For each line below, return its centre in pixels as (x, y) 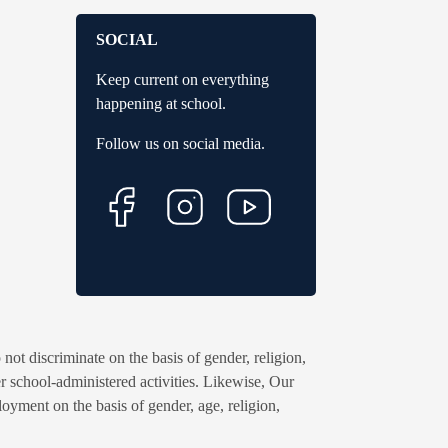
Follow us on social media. (180, 143)
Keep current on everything (182, 79)
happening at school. (161, 103)
